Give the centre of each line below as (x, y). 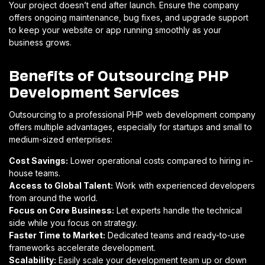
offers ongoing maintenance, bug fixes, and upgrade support (129, 17)
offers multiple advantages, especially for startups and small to (130, 127)
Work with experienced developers (184, 185)
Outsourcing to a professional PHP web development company (132, 114)
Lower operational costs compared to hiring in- (161, 160)
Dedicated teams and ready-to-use (175, 235)
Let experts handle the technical (178, 210)
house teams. (35, 173)
